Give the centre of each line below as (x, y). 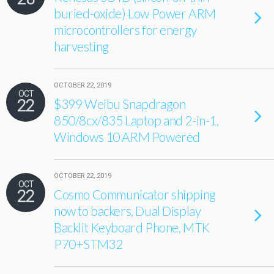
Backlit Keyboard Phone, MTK (132, 227)
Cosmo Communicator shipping (135, 194)
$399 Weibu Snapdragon (120, 104)
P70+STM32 (88, 244)
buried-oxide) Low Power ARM (135, 13)
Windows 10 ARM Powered (127, 137)
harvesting (81, 46)
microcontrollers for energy (125, 30)
